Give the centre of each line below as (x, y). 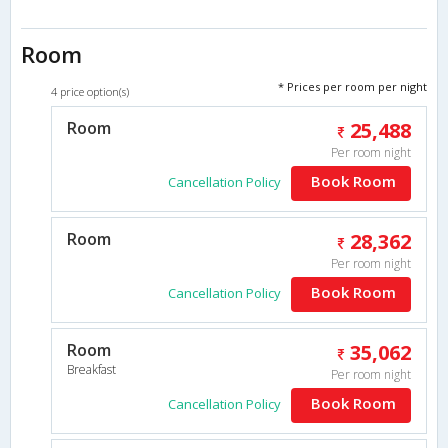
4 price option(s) (90, 91)
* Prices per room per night (352, 86)
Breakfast (91, 369)
